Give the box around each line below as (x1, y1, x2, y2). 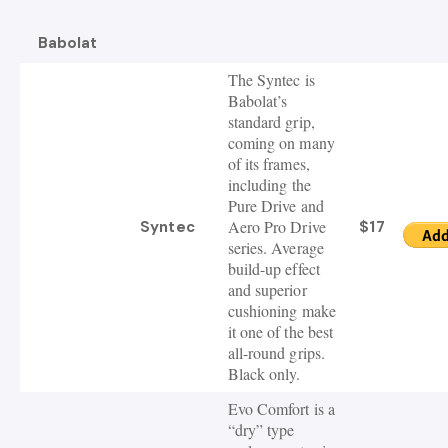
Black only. (227, 363, 301, 385)
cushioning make (227, 300, 336, 322)
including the (227, 174, 311, 196)
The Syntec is (227, 69, 315, 91)
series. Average (227, 237, 324, 259)
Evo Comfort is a (227, 398, 336, 420)
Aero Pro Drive (227, 216, 326, 238)
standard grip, (227, 111, 315, 133)
